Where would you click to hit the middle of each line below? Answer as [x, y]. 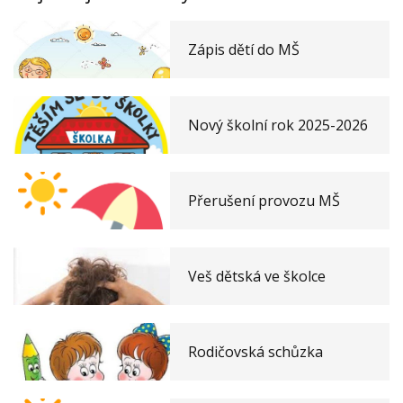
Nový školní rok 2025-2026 [278, 125]
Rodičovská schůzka [256, 351]
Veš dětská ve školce [257, 276]
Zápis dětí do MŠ [244, 49]
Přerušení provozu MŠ [264, 200]
